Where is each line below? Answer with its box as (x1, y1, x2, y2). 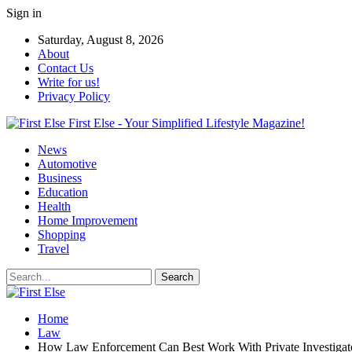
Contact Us (38, 61, 93, 75)
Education (38, 185, 88, 199)
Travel (38, 242, 69, 255)
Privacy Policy (38, 90, 110, 103)
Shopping (38, 228, 86, 241)
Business (38, 171, 82, 185)
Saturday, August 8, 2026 (38, 33, 163, 46)
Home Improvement (38, 214, 137, 227)
